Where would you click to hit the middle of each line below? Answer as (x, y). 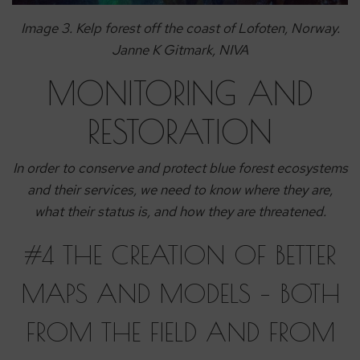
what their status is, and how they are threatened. (180, 212)
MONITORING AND (180, 94)
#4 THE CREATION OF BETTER (180, 255)
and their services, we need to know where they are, (180, 190)
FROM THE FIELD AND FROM (180, 332)
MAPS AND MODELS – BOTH (180, 294)
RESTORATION (180, 132)
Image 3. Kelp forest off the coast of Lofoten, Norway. (180, 29)
